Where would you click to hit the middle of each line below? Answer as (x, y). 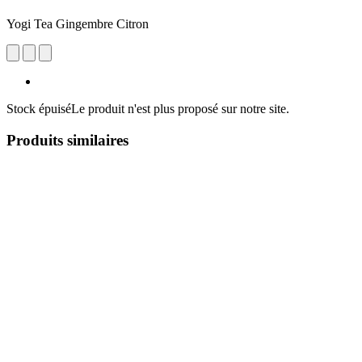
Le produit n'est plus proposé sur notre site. (180, 108)
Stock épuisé (39, 108)
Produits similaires (67, 140)
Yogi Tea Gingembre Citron (78, 23)
